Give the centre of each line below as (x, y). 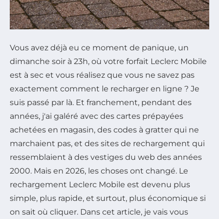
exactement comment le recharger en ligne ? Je (105, 88)
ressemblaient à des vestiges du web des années (106, 157)
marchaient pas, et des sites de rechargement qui (107, 143)
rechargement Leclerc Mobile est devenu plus (100, 184)
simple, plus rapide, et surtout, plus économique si (108, 198)
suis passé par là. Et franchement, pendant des (101, 102)
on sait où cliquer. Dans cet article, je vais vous (99, 212)
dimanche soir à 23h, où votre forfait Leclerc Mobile (108, 61)
